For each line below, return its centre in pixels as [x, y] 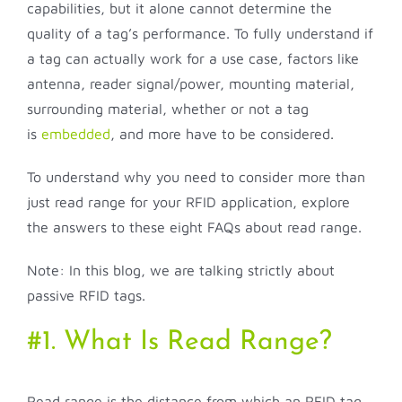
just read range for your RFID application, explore [188, 202]
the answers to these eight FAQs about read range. [194, 227]
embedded [76, 134]
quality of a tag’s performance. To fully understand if [200, 34]
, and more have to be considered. [222, 134]
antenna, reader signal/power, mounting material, [191, 84]
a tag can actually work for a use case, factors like [193, 59]
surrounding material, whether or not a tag [168, 109]
